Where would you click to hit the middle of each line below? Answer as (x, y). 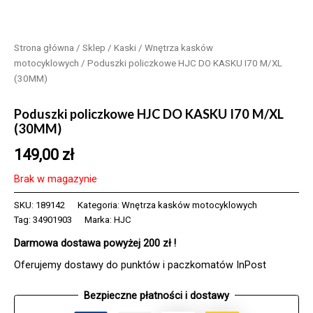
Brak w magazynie (56, 179)
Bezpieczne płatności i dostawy (156, 295)
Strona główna (44, 48)
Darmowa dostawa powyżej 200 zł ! (95, 243)
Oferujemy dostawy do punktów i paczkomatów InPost (140, 264)
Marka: (99, 220)
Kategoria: (100, 205)
